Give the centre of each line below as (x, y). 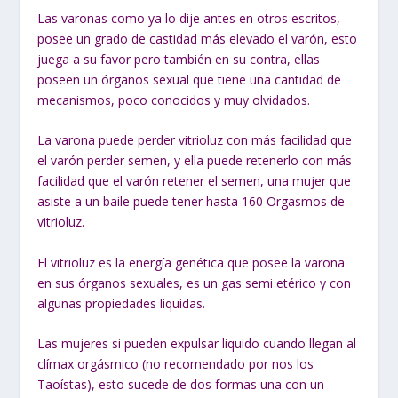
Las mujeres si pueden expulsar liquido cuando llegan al (197, 344)
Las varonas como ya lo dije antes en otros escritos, (189, 18)
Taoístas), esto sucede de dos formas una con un (181, 385)
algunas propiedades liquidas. (122, 303)
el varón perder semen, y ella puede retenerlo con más (195, 161)
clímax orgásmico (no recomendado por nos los (176, 364)
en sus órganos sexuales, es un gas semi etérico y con (195, 283)
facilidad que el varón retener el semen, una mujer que (195, 181)
